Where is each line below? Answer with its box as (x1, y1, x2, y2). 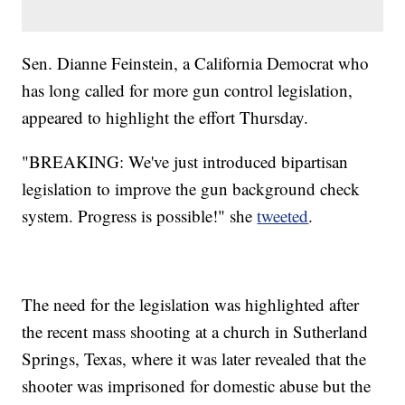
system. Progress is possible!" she (22, 204, 258, 228)
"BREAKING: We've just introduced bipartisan (22, 150, 349, 174)
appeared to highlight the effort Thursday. (22, 106, 309, 129)
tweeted (257, 204, 309, 228)
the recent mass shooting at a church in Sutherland (22, 320, 369, 344)
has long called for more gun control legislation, (22, 79, 353, 102)
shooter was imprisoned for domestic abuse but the (22, 374, 372, 398)
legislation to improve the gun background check (22, 177, 361, 201)
